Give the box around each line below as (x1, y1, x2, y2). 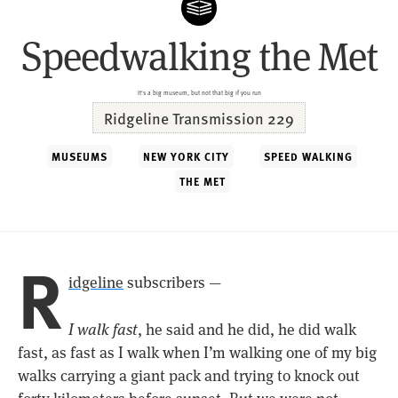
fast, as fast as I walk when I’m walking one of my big (18, 342, 377, 362)
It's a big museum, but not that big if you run (137, 87, 261, 97)
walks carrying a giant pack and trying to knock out (18, 365, 360, 386)
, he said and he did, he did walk (138, 319, 356, 339)
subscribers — (123, 273, 221, 293)
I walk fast (68, 319, 138, 339)
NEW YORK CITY (142, 147, 229, 164)
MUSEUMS (52, 147, 108, 164)
